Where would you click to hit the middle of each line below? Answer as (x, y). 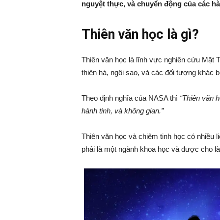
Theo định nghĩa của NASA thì (130, 98)
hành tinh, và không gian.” (122, 111)
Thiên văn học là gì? (140, 34)
